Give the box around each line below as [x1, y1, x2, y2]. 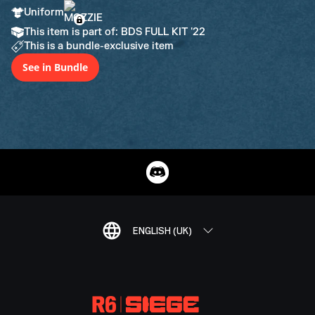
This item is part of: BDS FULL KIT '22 [24, 26, 205, 38]
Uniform [24, 6, 64, 18]
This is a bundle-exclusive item [24, 40, 174, 52]
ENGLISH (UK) [133, 225, 192, 236]
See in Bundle [22, 60, 88, 74]
